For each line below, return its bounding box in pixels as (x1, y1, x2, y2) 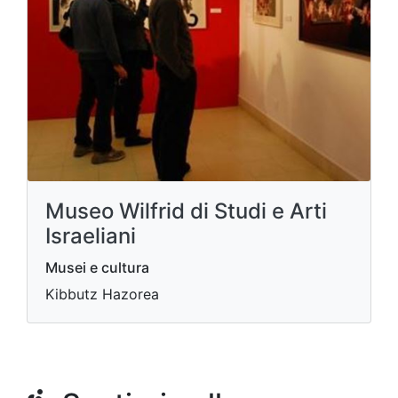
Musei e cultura (45, 259, 149, 276)
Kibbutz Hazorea (45, 285, 159, 303)
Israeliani (45, 223, 136, 249)
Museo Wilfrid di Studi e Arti (45, 198, 327, 224)
